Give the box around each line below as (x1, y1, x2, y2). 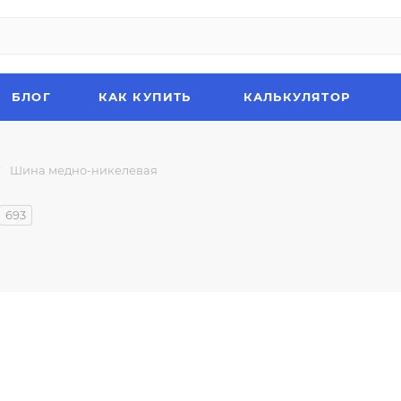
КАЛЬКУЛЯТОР (243, 90, 351, 104)
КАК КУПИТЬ (98, 90, 192, 104)
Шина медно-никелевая (10, 163, 158, 177)
